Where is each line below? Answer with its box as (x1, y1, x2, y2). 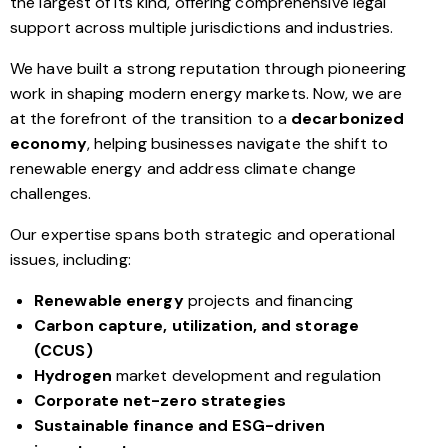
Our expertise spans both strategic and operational (10, 224, 396, 246)
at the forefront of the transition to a (10, 108, 292, 130)
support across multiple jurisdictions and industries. (10, 17, 394, 39)
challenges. (10, 183, 92, 205)
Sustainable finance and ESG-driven (34, 415, 326, 437)
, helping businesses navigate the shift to (86, 133, 388, 155)
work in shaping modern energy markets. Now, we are (10, 83, 403, 105)
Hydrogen (34, 365, 112, 387)
